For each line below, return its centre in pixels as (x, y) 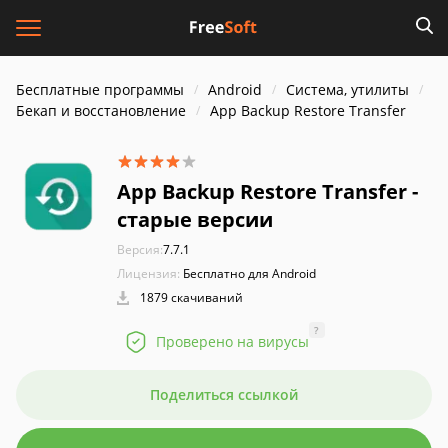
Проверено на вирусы (232, 341)
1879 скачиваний (190, 297)
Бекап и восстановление (101, 110)
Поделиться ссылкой (224, 394)
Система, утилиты (347, 89)
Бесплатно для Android (249, 273)
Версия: (140, 249)
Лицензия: (148, 273)
